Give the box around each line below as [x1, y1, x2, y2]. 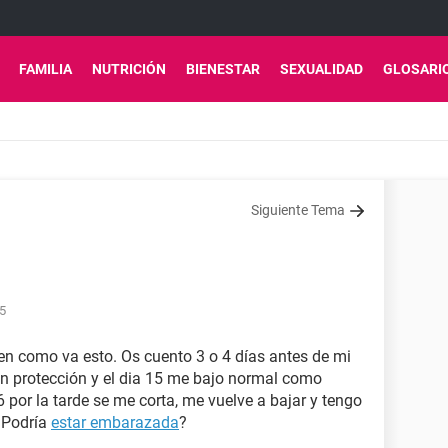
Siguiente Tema [251, 202, 345, 218]
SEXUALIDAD [280, 61, 363, 77]
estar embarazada [51, 413, 179, 432]
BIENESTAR [186, 61, 260, 77]
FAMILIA [19, 61, 72, 77]
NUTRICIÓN [92, 61, 166, 77]
